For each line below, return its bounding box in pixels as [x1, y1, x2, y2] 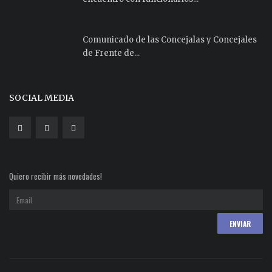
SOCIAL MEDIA [9, 92, 74, 104]
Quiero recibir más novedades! [9, 170, 102, 183]
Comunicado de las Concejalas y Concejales [83, 35, 257, 46]
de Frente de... [83, 48, 140, 59]
